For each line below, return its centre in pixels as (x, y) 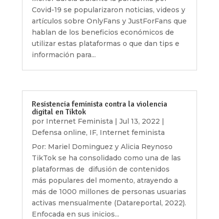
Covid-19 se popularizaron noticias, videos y (108, 10)
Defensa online (59, 133)
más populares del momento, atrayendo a (105, 181)
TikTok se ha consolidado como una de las (106, 158)
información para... (64, 55)
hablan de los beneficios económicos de (103, 33)
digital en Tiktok (59, 112)
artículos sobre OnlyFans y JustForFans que (109, 21)
